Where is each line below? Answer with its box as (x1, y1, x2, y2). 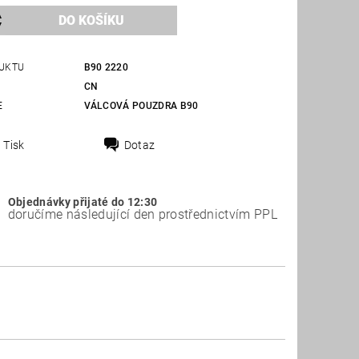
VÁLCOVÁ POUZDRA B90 (83, 100, 199, 112)
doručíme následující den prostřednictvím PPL (7, 206, 277, 222)
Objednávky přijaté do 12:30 (7, 195, 158, 209)
